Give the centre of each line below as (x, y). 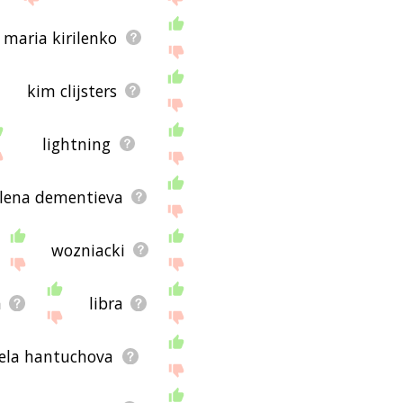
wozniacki (88, 250)
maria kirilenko (61, 37)
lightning (77, 143)
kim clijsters (72, 90)
